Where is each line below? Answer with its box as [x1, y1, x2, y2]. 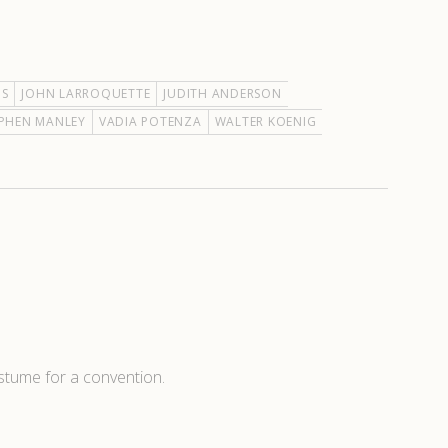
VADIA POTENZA [98, 113, 202, 130]
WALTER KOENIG [214, 113, 317, 130]
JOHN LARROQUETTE [21, 85, 151, 102]
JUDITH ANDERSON [163, 85, 282, 102]
